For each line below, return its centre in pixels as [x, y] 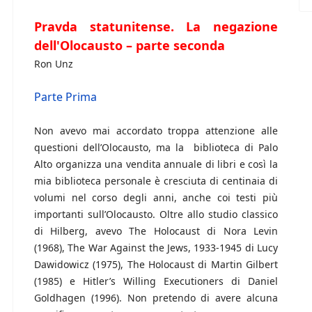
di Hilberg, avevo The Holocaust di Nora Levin [156, 231]
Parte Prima [65, 97]
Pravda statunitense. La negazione [156, 27]
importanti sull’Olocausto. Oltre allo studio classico [156, 214]
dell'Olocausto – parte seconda [130, 46]
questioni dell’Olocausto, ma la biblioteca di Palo [156, 148]
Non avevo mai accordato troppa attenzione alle [156, 131]
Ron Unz [54, 64]
